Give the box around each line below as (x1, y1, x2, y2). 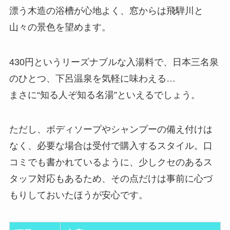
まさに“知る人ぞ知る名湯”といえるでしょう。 (9, 89, 200, 100)
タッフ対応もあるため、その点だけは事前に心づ (9, 174, 213, 184)
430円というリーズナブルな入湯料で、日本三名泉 (9, 56, 219, 67)
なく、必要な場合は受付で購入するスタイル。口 (9, 141, 213, 151)
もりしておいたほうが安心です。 (9, 190, 148, 201)
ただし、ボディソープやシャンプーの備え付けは (9, 124, 213, 135)
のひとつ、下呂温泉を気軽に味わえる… (9, 73, 176, 84)
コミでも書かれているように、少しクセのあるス (9, 157, 213, 168)
